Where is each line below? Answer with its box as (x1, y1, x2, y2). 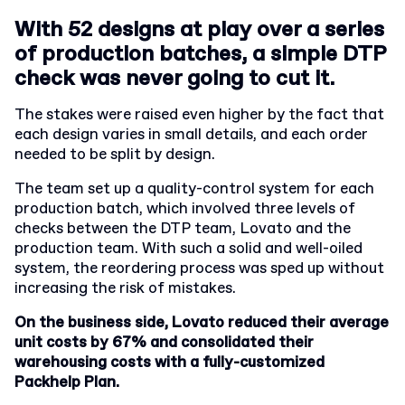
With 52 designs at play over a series (14, 15, 384, 44)
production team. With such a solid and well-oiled (14, 239, 363, 259)
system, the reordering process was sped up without (14, 259, 384, 279)
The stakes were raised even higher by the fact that (14, 105, 384, 126)
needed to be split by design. (14, 145, 215, 165)
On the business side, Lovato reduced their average (14, 313, 389, 334)
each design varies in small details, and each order (14, 125, 368, 146)
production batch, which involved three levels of (14, 199, 355, 220)
